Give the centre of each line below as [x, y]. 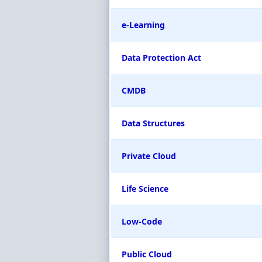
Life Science [145, 189]
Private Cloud [149, 156]
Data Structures [153, 123]
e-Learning [143, 25]
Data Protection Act [161, 58]
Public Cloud [147, 254]
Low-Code [142, 221]
